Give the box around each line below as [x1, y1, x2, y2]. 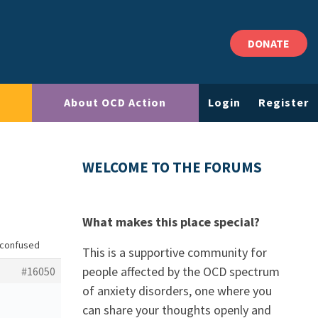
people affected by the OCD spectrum [82, 263, 280, 280]
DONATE [248, 36, 290, 50]
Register [258, 95, 309, 110]
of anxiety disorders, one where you [82, 283, 272, 299]
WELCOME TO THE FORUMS [82, 158, 262, 177]
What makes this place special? [82, 214, 260, 230]
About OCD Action [64, 95, 167, 110]
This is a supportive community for [82, 244, 267, 261]
